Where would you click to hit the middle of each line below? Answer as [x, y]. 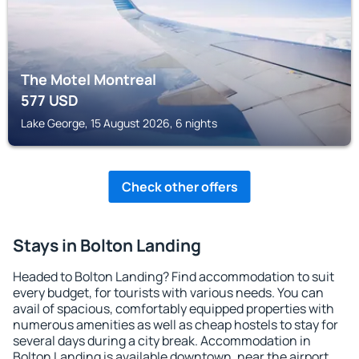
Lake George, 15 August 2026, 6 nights [119, 123]
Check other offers [179, 187]
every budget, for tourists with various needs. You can [168, 292]
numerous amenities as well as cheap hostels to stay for [175, 325]
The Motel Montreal [89, 79]
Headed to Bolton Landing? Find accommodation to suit [173, 276]
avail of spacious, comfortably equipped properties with [173, 309]
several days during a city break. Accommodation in [162, 341]
